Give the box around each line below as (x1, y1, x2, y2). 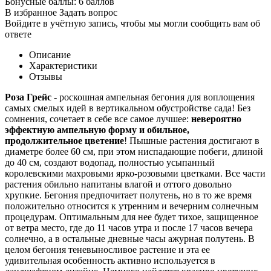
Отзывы (29, 71, 62, 82)
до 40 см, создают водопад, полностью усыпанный (5, 157, 215, 168)
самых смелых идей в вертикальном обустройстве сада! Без (5, 102, 250, 113)
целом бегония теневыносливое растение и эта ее (5, 244, 210, 255)
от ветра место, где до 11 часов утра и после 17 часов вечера (5, 222, 253, 233)
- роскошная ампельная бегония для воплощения (51, 91, 255, 102)
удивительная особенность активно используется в (5, 255, 215, 266)
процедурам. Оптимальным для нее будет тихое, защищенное (5, 211, 258, 222)
